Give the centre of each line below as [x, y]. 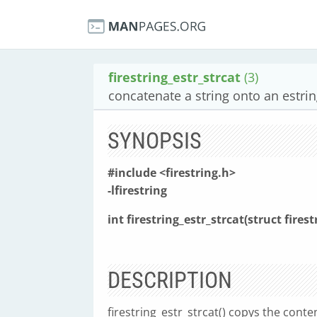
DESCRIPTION [170, 280]
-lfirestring [137, 190]
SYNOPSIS [155, 141]
